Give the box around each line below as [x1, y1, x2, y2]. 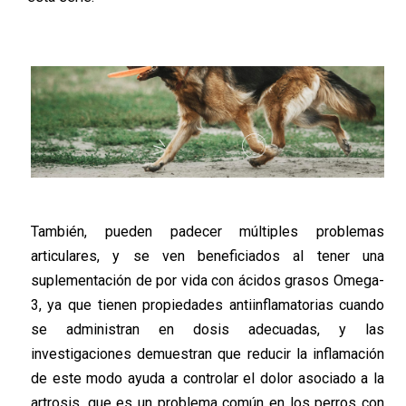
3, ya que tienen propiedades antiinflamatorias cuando [30, 295, 385, 314]
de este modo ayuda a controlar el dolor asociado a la [30, 369, 385, 387]
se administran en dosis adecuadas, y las [30, 320, 385, 338]
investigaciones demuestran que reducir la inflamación [30, 344, 385, 362]
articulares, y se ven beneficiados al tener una [30, 246, 385, 265]
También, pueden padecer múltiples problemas [30, 222, 385, 240]
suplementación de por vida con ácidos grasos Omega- [30, 271, 385, 289]
